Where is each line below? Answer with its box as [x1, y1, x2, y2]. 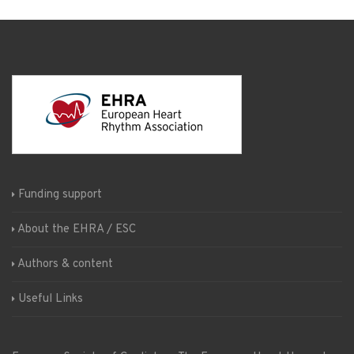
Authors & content [17, 257, 113, 273]
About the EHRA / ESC [17, 222, 136, 238]
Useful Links [18, 292, 83, 307]
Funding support [18, 187, 102, 203]
